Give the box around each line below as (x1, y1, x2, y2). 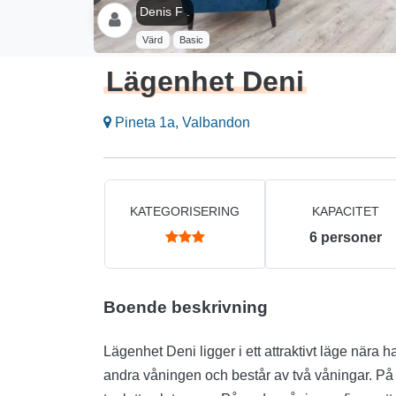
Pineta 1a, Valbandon (111, 115, 250, 131)
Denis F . (140, 4, 190, 19)
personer (321, 230, 382, 246)
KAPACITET (312, 204, 379, 219)
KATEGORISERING (130, 204, 240, 219)
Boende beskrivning (103, 298, 268, 317)
